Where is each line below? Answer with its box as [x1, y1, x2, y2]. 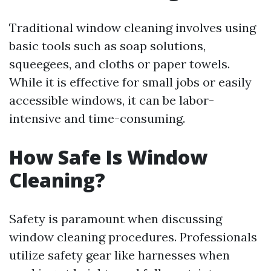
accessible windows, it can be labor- [9, 93, 214, 108]
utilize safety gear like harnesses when [9, 247, 230, 263]
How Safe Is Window [9, 144, 207, 170]
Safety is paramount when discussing [9, 211, 222, 226]
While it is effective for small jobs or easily [9, 74, 252, 90]
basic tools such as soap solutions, [9, 38, 206, 53]
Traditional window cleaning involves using [9, 20, 256, 35]
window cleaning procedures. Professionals [9, 229, 257, 244]
